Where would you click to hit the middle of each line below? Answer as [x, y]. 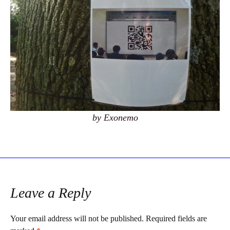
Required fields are [176, 218]
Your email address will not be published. [77, 218]
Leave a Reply [51, 193]
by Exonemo [115, 118]
